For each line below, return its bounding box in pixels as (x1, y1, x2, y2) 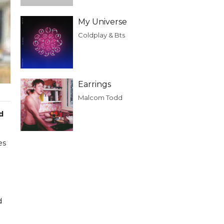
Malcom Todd (78, 93, 122, 101)
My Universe (78, 17, 127, 26)
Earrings (78, 79, 111, 89)
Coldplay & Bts (78, 31, 125, 39)
